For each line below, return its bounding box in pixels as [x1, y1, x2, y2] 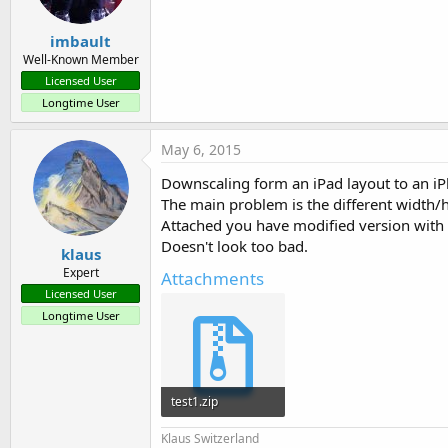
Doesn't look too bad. [161, 236, 308, 257]
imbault [50, 31, 111, 52]
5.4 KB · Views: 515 [171, 422, 274, 440]
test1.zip [171, 392, 218, 410]
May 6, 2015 [161, 140, 241, 160]
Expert [62, 263, 99, 281]
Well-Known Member [22, 51, 139, 69]
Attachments [161, 267, 264, 291]
